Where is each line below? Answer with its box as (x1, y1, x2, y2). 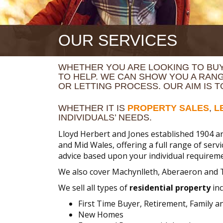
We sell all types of (58, 182, 129, 194)
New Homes (78, 209, 123, 221)
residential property (129, 182, 211, 194)
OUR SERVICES (58, 31, 177, 49)
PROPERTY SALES (127, 103, 209, 113)
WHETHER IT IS (58, 103, 127, 113)
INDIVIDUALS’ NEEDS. (58, 112, 152, 122)
